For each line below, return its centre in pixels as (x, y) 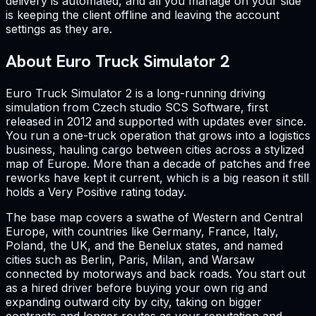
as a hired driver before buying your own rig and (136, 288)
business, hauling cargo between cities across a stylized (155, 150)
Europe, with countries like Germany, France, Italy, (142, 232)
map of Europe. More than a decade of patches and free (158, 164)
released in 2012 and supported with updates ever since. (156, 122)
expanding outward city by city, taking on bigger (134, 302)
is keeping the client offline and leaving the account (142, 15)
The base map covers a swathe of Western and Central (154, 218)
